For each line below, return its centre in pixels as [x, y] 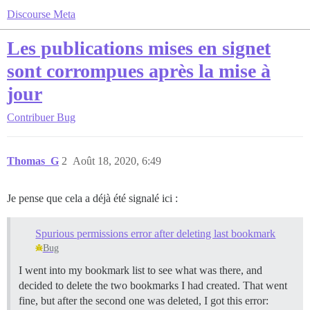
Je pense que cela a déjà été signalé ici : [92, 198]
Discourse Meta [41, 14]
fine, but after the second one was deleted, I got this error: [144, 300]
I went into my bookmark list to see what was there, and [140, 270]
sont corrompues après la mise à [139, 71]
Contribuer [30, 117]
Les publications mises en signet [139, 48]
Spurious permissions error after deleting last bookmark [156, 233]
